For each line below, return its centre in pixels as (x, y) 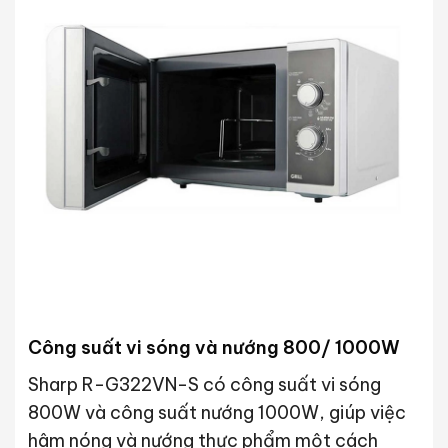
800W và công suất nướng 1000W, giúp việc (216, 412)
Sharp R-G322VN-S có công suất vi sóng (204, 384)
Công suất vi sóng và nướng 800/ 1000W (213, 347)
